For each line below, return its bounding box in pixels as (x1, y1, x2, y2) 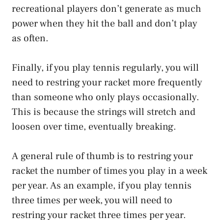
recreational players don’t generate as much (12, 2, 201, 15)
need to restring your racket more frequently (12, 76, 202, 89)
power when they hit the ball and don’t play (12, 17, 197, 30)
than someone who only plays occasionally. (12, 90, 199, 104)
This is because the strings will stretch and (12, 105, 195, 118)
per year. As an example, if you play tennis (12, 179, 192, 192)
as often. (12, 31, 49, 45)
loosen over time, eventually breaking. (12, 120, 176, 133)
